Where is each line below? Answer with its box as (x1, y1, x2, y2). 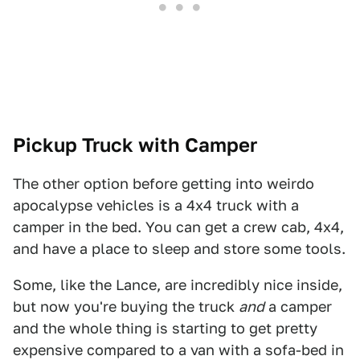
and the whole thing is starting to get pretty (13, 320, 317, 337)
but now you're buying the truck (13, 298, 239, 315)
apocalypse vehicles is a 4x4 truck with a (13, 197, 299, 214)
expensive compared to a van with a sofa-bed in (13, 342, 344, 358)
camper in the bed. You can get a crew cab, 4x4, (13, 219, 344, 235)
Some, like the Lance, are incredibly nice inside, (13, 276, 342, 293)
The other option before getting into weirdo (13, 175, 314, 192)
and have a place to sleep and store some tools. (13, 240, 346, 257)
